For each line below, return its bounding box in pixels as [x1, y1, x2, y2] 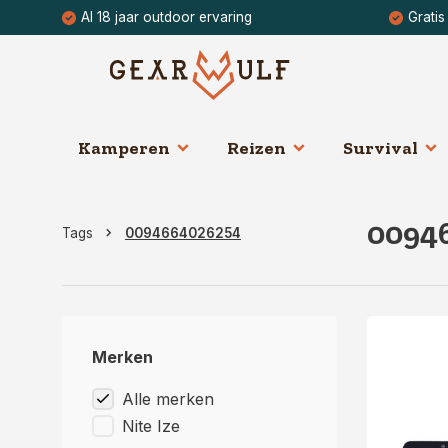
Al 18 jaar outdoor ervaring [81, 9, 252, 25]
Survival [343, 137, 418, 159]
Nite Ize [122, 416, 180, 436]
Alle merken [122, 389, 214, 409]
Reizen [227, 137, 286, 159]
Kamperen [78, 137, 170, 159]
